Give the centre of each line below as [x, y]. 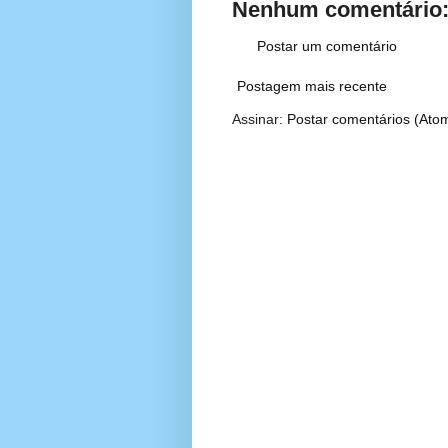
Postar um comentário [327, 46]
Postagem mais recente [312, 86]
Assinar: [259, 119]
